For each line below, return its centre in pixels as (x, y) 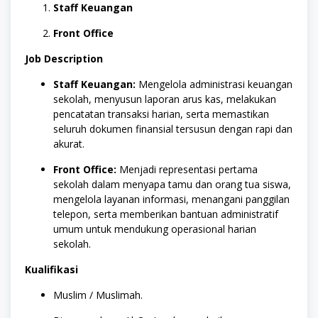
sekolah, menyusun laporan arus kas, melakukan (165, 99)
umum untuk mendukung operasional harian (155, 229)
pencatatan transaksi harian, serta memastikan (161, 114)
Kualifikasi (51, 270)
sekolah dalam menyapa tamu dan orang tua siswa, (172, 185)
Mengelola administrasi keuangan (214, 84)
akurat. (69, 144)
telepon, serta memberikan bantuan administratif (166, 214)
